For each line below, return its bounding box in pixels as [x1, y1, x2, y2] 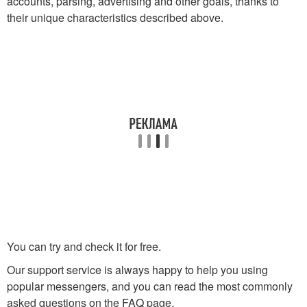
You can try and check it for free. [7, 238, 161, 255]
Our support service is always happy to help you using [7, 262, 268, 278]
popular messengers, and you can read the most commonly [7, 278, 293, 295]
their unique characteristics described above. [7, 10, 223, 26]
